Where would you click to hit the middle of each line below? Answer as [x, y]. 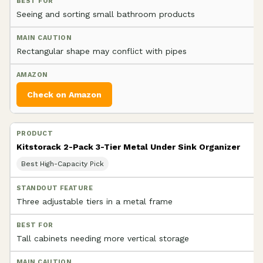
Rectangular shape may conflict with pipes [102, 51]
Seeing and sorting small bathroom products [106, 14]
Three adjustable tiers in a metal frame [95, 201]
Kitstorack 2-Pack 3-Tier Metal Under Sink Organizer [128, 146]
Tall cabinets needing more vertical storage [103, 238]
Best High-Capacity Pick [63, 163]
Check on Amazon [64, 94]
